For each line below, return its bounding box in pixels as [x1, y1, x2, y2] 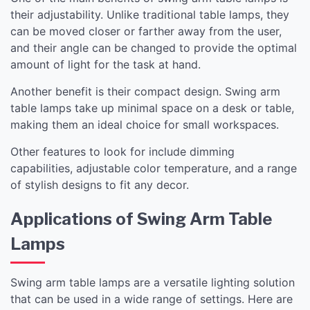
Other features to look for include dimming [10, 144, 235, 158]
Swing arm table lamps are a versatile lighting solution [10, 275, 295, 289]
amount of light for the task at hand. [10, 57, 201, 71]
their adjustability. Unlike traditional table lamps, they [10, 7, 289, 21]
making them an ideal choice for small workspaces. [10, 117, 279, 131]
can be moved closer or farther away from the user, [10, 24, 282, 38]
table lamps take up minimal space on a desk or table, [10, 100, 294, 115]
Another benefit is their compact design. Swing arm [10, 84, 280, 98]
